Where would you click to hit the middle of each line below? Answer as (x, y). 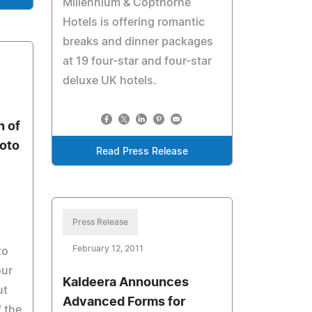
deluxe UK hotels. (110, 81)
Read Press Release (142, 152)
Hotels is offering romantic (134, 22)
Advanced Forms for (124, 302)
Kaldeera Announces (126, 283)
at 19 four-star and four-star (138, 61)
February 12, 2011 (108, 249)
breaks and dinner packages (138, 42)
